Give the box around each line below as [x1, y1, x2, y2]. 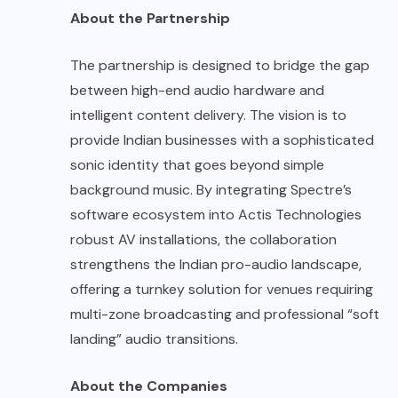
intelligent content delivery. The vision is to [70, 106, 346, 125]
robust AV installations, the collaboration [70, 230, 337, 250]
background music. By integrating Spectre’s [70, 180, 352, 200]
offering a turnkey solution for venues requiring [70, 280, 373, 299]
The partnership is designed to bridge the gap [70, 56, 370, 76]
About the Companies [70, 377, 227, 396]
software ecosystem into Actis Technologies [70, 205, 362, 225]
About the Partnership [70, 9, 230, 28]
